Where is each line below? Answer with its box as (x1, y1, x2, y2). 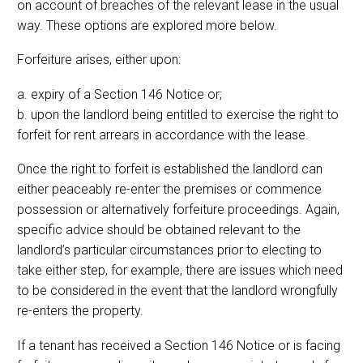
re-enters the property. (17, 303, 143, 319)
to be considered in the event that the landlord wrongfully (17, 283, 338, 299)
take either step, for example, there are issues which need (17, 263, 343, 279)
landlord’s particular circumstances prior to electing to (17, 242, 322, 258)
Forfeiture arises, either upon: (17, 52, 181, 68)
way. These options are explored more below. (17, 17, 277, 33)
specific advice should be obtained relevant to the (17, 222, 301, 238)
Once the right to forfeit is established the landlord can (17, 161, 322, 177)
